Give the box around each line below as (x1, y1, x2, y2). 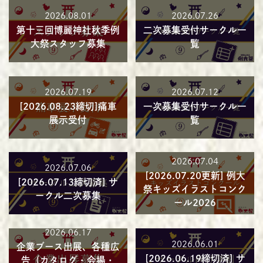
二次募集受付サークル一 (143, 25, 247, 35)
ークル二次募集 (35, 191, 101, 201)
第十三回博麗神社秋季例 (16, 25, 120, 35)
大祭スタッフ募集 (30, 38, 106, 48)
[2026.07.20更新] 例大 (144, 170, 245, 180)
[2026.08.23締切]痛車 (19, 101, 117, 111)
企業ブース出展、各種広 (16, 242, 120, 252)
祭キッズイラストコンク (143, 184, 247, 194)
